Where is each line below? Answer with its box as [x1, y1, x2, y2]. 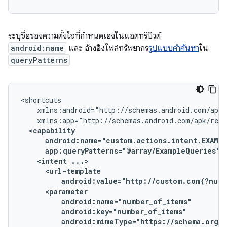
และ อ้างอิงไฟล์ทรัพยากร [66, 43, 148, 53]
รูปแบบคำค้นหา [148, 43, 199, 53]
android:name [11, 43, 64, 53]
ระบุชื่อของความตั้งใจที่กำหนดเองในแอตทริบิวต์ [8, 31, 161, 41]
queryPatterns [11, 55, 67, 65]
